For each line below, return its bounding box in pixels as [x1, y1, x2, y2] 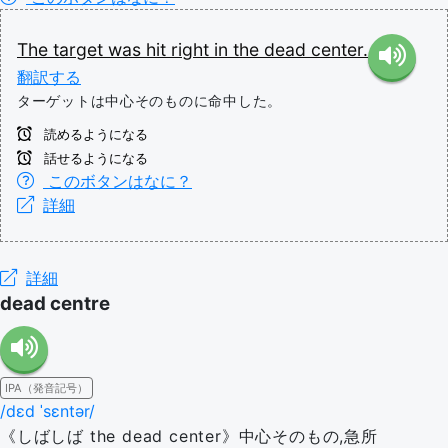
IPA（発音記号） [5, 381, 88, 395]
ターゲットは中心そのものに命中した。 [17, 92, 282, 109]
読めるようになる [40, 127, 148, 142]
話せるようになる [40, 151, 148, 166]
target [53, 39, 108, 60]
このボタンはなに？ [43, 171, 192, 191]
